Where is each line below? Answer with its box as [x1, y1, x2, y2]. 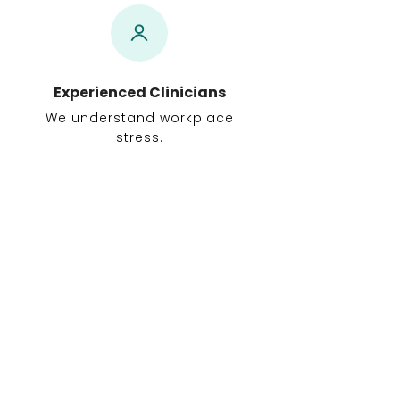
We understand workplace [45, 109, 234, 127]
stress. [115, 129, 163, 146]
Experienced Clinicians [53, 82, 226, 103]
